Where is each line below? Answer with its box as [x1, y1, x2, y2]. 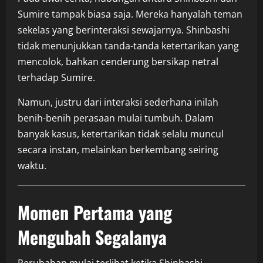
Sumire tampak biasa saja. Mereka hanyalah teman [18, 8, 242, 21]
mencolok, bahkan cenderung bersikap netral [18, 55, 218, 69]
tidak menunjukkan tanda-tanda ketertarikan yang [18, 39, 239, 53]
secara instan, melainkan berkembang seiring [18, 143, 218, 157]
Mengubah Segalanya [18, 224, 167, 251]
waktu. [18, 159, 46, 173]
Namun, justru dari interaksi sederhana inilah [18, 96, 218, 109]
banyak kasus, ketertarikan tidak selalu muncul [18, 127, 224, 141]
